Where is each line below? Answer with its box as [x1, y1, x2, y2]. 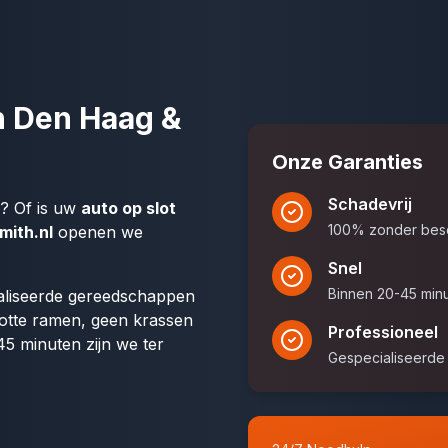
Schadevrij [328, 194, 412, 214]
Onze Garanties [272, 150, 423, 174]
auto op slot [81, 198, 176, 218]
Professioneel [328, 322, 438, 342]
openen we [53, 222, 143, 242]
